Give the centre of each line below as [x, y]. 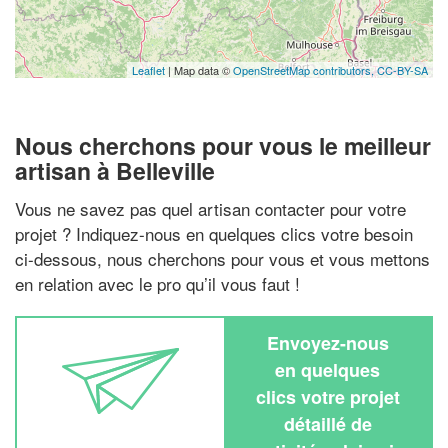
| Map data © [199, 70]
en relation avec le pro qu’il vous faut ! [157, 283]
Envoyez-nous [327, 342]
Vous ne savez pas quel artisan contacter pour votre [210, 208]
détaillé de [327, 423]
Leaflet [148, 70]
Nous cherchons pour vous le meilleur [223, 145]
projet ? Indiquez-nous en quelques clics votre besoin [214, 233]
